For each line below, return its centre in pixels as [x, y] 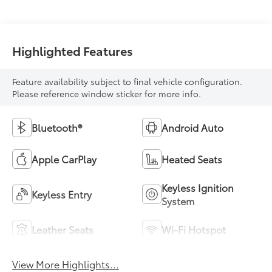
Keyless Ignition [198, 188]
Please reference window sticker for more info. [107, 94]
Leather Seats [63, 229]
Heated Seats [192, 159]
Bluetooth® [57, 127]
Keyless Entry [62, 194]
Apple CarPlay [64, 159]
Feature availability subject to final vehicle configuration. [127, 82]
